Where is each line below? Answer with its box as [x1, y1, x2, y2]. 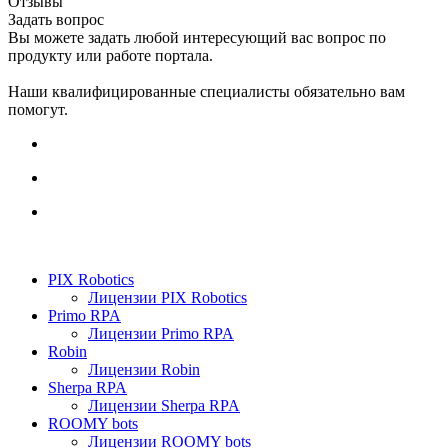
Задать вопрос [8, 11, 104, 29]
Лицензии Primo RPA [88, 325, 234, 343]
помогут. [8, 101, 68, 119]
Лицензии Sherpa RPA [88, 397, 240, 415]
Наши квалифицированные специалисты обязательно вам [8, 83, 405, 101]
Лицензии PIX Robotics [88, 289, 247, 307]
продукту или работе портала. [8, 47, 213, 65]
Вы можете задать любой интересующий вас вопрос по [8, 29, 386, 47]
